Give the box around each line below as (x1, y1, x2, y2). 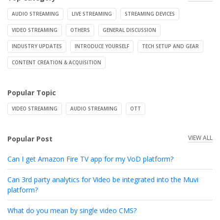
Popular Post (7, 134, 53, 143)
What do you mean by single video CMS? (7, 206, 137, 215)
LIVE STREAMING (72, 10, 112, 17)
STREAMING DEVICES (125, 10, 175, 17)
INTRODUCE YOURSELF (75, 43, 129, 50)
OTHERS (70, 27, 90, 33)
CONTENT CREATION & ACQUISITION (12, 59, 101, 66)
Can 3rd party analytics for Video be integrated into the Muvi (7, 175, 198, 184)
